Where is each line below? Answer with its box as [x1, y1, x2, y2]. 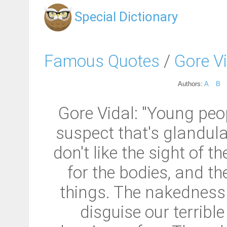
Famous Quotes [44, 51, 160, 71]
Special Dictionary [74, 9, 178, 24]
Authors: [178, 80, 204, 88]
